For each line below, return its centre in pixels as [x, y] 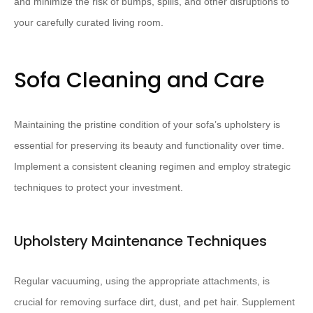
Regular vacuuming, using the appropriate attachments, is [142, 281]
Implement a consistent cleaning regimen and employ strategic [152, 167]
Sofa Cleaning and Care [139, 81]
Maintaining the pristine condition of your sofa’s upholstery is [147, 125]
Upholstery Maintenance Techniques [140, 241]
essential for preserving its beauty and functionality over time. [149, 146]
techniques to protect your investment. [99, 188]
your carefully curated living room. [89, 23]
